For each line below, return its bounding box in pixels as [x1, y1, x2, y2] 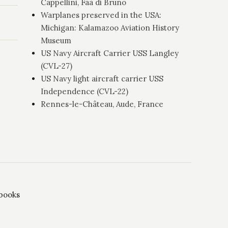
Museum [41, 35, 72, 45]
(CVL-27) [41, 61, 73, 71]
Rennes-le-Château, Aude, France [41, 99, 164, 109]
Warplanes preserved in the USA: [41, 10, 162, 20]
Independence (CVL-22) [41, 86, 129, 96]
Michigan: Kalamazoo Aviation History [41, 22, 180, 33]
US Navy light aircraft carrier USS [41, 73, 164, 83]
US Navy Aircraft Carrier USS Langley [41, 48, 179, 58]
